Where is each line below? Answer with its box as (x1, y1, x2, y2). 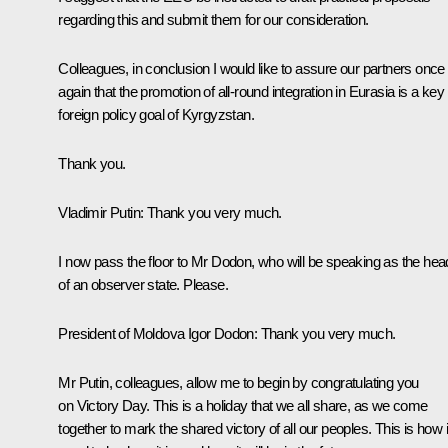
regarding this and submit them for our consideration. (58, 11, 369, 29)
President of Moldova (58, 325, 188, 343)
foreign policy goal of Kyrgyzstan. (58, 106, 254, 124)
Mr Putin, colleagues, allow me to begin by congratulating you (58, 374, 419, 392)
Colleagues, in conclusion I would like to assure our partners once (58, 60, 445, 78)
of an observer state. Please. (58, 276, 228, 294)
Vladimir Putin (58, 204, 140, 222)
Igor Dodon (187, 325, 254, 343)
